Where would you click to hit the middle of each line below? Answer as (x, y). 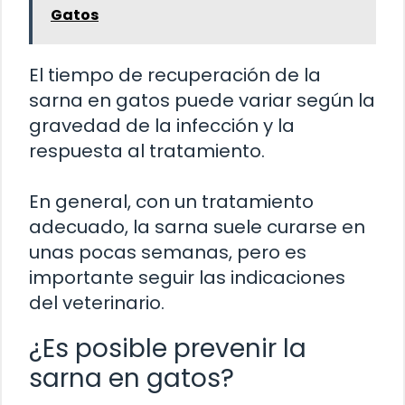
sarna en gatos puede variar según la (202, 100)
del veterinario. (97, 302)
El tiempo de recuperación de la (175, 75)
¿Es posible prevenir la (168, 348)
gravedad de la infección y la (162, 125)
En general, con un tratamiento (171, 201)
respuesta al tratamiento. (147, 151)
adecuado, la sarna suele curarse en (197, 226)
